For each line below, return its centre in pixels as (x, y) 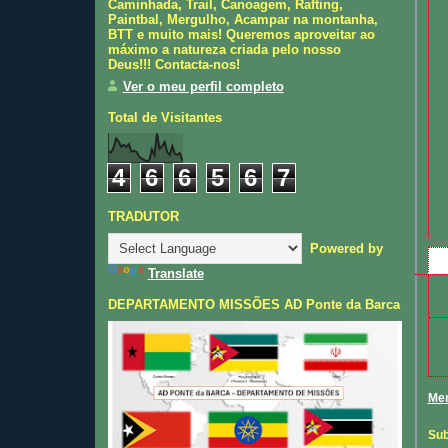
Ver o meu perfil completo (203, 86)
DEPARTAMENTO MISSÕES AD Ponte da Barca (253, 305)
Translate (175, 274)
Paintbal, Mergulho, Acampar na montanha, (242, 20)
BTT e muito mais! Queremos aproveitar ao (241, 35)
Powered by (342, 249)
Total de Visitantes (164, 117)
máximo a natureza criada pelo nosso (224, 50)
